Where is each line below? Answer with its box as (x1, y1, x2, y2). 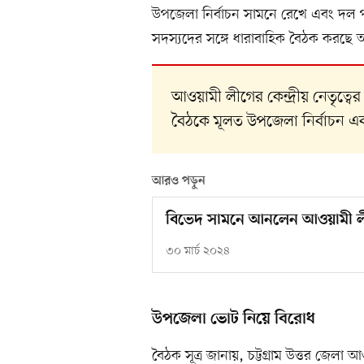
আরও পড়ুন (152, 174, 206, 189)
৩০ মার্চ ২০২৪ (166, 244, 230, 260)
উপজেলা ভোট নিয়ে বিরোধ (152, 310, 315, 330)
